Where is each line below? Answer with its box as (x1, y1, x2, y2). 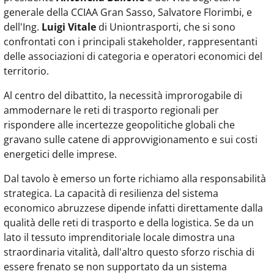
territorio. (4, 64, 49, 78)
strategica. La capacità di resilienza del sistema (4, 187, 218, 201)
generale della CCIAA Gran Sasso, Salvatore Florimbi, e (4, 6, 252, 20)
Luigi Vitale (42, 20, 96, 34)
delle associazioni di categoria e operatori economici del (4, 50, 262, 64)
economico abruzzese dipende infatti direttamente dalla (4, 201, 263, 215)
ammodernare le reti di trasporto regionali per (4, 103, 219, 117)
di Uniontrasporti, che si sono (96, 20, 235, 34)
